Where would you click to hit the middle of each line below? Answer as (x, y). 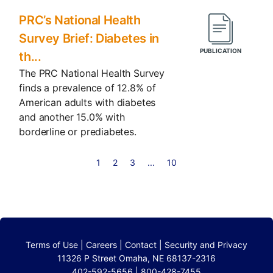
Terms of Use (52, 244)
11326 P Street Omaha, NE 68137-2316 (136, 258)
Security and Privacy (206, 244)
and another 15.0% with (72, 117)
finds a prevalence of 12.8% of (88, 87)
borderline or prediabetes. (78, 131)
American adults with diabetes (87, 102)
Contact (141, 244)
